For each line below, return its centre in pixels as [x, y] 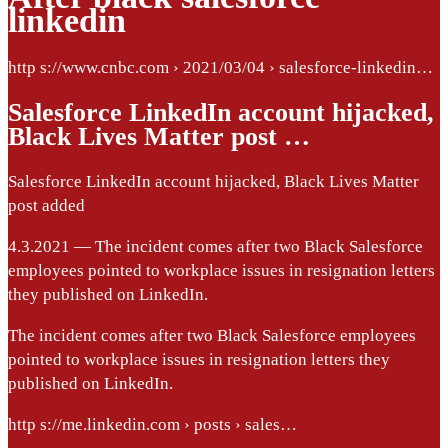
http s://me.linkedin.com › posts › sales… [152, 424]
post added [46, 205]
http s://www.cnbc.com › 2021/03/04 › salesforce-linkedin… [220, 67]
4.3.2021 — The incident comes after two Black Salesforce [215, 246]
